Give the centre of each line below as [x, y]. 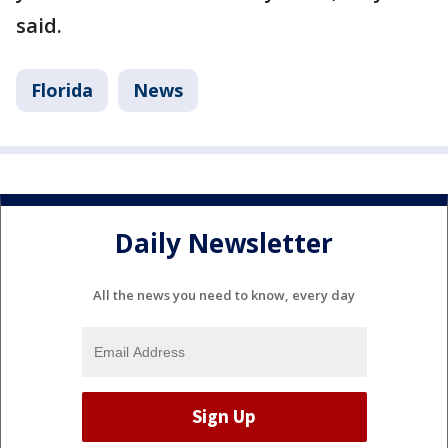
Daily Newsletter [224, 243]
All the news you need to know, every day [224, 294]
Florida [62, 90]
